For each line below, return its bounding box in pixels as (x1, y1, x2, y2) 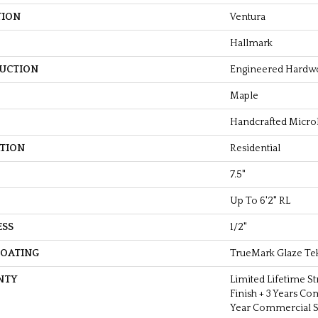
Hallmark (230, 37, 273, 49)
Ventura (230, 11, 265, 23)
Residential (230, 142, 280, 154)
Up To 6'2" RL (230, 194, 290, 207)
